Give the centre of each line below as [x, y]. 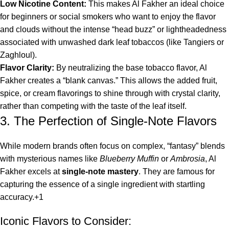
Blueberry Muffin [129, 159]
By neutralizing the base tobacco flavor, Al [131, 68]
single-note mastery [100, 172]
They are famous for [178, 172]
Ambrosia [188, 159]
